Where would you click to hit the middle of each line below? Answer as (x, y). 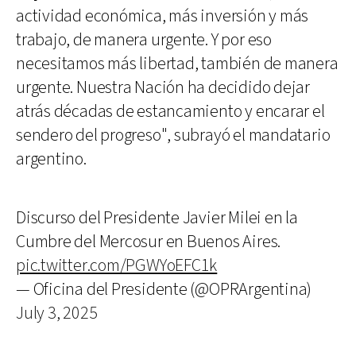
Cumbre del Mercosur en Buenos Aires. (149, 242)
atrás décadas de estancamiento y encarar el (170, 111)
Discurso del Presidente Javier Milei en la (157, 218)
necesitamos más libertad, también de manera (177, 64)
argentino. (51, 159)
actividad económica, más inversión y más (163, 16)
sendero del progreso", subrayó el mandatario (173, 135)
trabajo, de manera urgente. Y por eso (144, 40)
